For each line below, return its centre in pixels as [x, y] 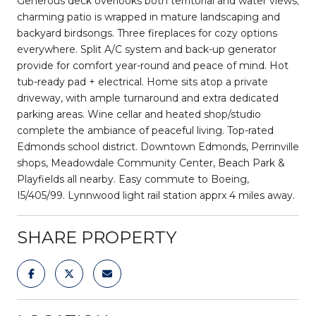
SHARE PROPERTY [97, 237]
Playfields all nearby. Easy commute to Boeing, [133, 179]
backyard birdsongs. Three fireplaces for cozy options [147, 33]
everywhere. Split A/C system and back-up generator [147, 49]
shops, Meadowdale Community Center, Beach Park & [151, 163]
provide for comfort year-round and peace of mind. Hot [153, 65]
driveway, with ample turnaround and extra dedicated [148, 98]
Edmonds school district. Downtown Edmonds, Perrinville [158, 146]
